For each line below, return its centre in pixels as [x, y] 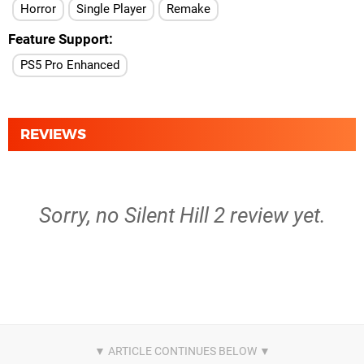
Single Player [111, 9]
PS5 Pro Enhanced [70, 65]
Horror [38, 9]
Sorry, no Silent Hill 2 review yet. [182, 215]
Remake [188, 9]
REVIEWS [53, 134]
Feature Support [58, 39]
